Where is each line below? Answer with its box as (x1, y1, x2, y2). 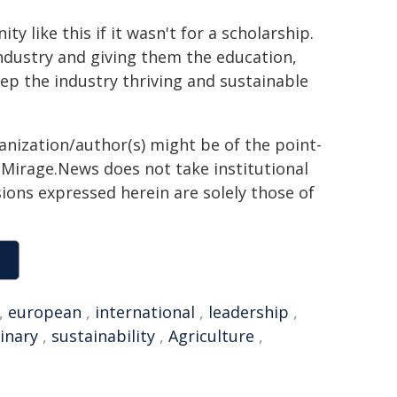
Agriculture (168, 325, 254, 346)
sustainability (51, 325, 155, 346)
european (8, 301, 82, 323)
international (95, 301, 195, 323)
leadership (208, 301, 289, 323)
